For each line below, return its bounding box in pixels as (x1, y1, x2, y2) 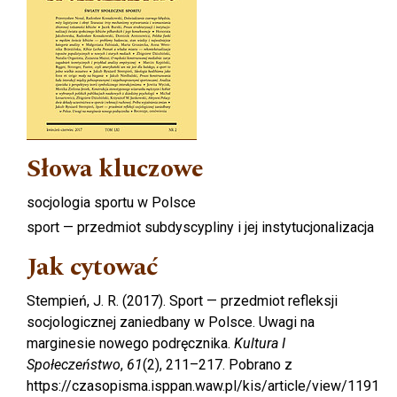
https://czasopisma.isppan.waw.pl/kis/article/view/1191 (27, 378, 379, 395)
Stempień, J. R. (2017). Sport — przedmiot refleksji (27, 292, 338, 310)
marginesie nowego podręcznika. (27, 335, 234, 353)
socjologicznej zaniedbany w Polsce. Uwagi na (27, 314, 315, 331)
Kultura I (234, 335, 285, 353)
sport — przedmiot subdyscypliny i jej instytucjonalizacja (27, 219, 374, 237)
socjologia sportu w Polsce (27, 194, 196, 212)
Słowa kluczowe (27, 150, 204, 189)
